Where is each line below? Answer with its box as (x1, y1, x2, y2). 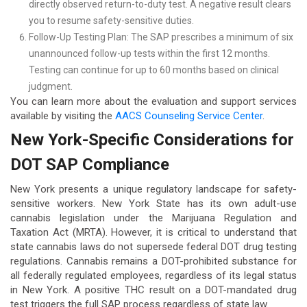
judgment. (29, 80, 73, 92)
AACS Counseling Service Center (115, 109, 262, 122)
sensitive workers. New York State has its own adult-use (10, 197, 297, 210)
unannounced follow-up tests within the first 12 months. (29, 47, 270, 59)
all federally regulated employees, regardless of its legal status (10, 269, 297, 282)
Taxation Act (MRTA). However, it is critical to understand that (10, 226, 297, 239)
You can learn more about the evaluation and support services (10, 95, 297, 108)
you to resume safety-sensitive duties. (29, 14, 194, 26)
